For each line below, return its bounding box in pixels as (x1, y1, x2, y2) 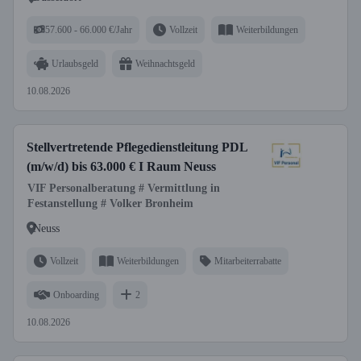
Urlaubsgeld (52, 57, 98, 69)
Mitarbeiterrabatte (214, 255, 281, 267)
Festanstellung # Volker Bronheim (27, 197, 193, 210)
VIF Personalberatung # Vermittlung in (27, 182, 220, 194)
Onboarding (53, 288, 99, 301)
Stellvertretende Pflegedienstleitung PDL (27, 140, 248, 154)
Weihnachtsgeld (135, 57, 195, 69)
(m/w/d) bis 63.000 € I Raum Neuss (27, 160, 216, 173)
